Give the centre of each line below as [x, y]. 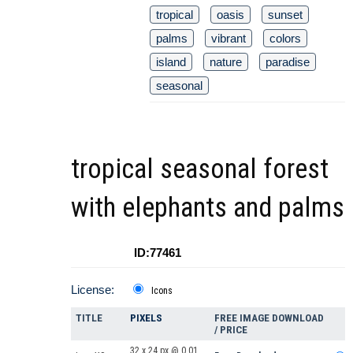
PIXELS [146, 318]
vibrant [229, 38]
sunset [285, 14]
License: [93, 289]
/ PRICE [231, 329]
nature [226, 61]
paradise [288, 61]
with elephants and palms [208, 207]
